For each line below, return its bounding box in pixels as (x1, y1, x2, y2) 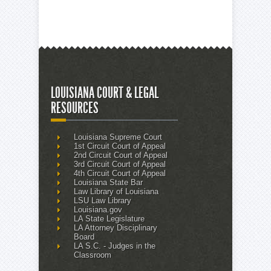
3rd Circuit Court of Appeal (73, 159, 166, 169)
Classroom (73, 250, 111, 260)
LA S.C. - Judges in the (73, 241, 155, 250)
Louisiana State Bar (73, 177, 143, 187)
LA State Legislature (73, 214, 145, 223)
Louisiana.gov (73, 204, 122, 214)
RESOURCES (51, 99, 99, 117)
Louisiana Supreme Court (73, 132, 162, 142)
